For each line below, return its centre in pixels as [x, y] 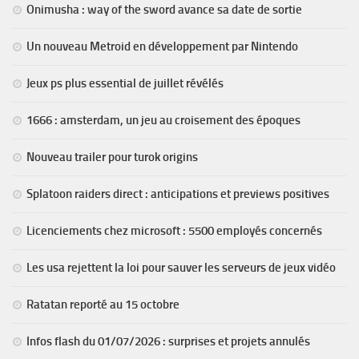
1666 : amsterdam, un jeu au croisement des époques [163, 121]
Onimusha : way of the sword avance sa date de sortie [164, 10]
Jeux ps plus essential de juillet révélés [125, 84]
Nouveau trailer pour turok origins [112, 157]
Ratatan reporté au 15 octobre [103, 305]
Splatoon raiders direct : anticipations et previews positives [178, 194]
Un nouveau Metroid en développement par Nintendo [162, 47]
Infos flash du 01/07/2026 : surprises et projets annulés [168, 342]
